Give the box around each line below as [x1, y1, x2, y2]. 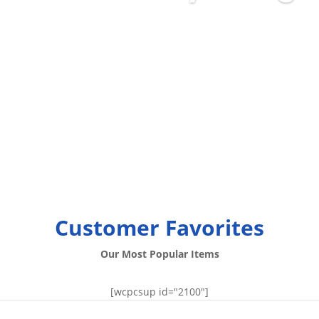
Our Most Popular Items [100, 247, 219, 261]
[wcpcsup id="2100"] [110, 285, 209, 298]
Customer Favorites [55, 213, 264, 242]
